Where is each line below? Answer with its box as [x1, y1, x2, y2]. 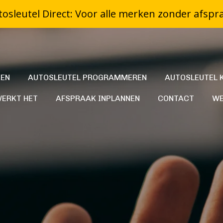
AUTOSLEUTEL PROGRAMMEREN [28, 73, 147, 82]
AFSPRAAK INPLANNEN [56, 94, 140, 103]
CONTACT [158, 94, 195, 103]
